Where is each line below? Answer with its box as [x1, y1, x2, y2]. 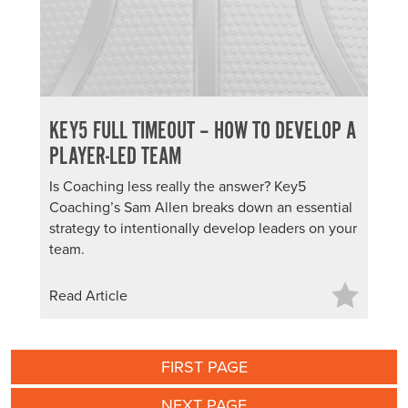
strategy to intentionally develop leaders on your [49, 219, 357, 238]
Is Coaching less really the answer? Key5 [49, 178, 306, 196]
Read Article [49, 287, 127, 305]
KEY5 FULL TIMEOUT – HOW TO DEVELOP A [49, 117, 356, 147]
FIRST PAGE [160, 357, 248, 377]
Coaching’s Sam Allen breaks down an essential [49, 199, 352, 217]
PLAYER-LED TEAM [49, 142, 181, 172]
